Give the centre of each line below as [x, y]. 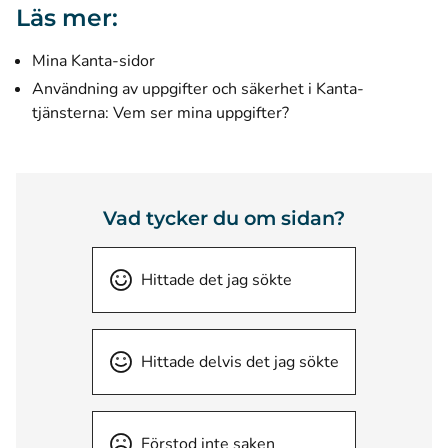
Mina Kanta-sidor [93, 61]
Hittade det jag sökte [216, 280]
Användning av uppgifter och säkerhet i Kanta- [198, 89]
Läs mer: [67, 17]
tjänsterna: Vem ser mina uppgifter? [160, 113]
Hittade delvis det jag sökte [240, 362]
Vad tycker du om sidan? [224, 218]
